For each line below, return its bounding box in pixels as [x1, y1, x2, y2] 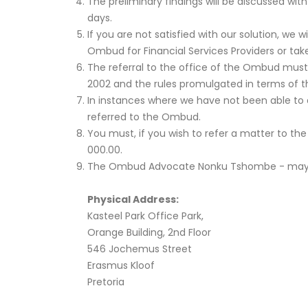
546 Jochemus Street [87, 242, 192, 256]
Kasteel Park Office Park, [87, 209, 203, 223]
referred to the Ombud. [87, 110, 201, 124]
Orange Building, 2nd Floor [87, 225, 211, 239]
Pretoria [87, 275, 124, 289]
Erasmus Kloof [87, 258, 155, 272]
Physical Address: [87, 192, 179, 206]
